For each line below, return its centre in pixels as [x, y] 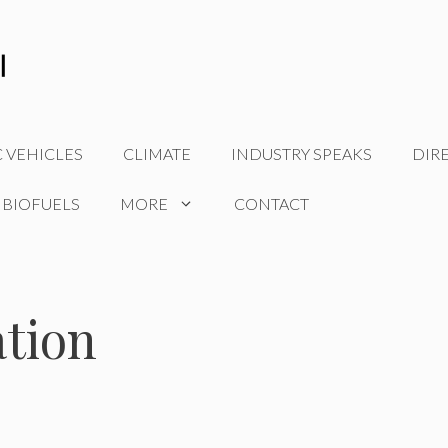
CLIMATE [157, 154]
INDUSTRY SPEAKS [301, 154]
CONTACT [271, 204]
